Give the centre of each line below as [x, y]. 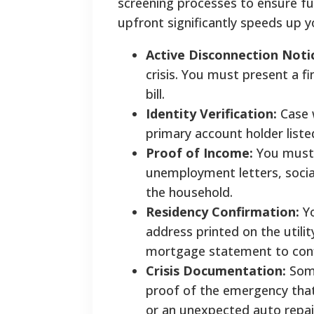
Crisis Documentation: [216, 271]
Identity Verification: [211, 114]
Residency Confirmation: [223, 212]
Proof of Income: [199, 153]
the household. [189, 192]
